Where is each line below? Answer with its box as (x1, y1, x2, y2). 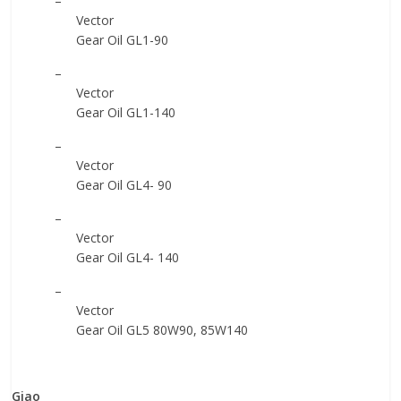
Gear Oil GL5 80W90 (76, 321, 194, 338)
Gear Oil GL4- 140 (76, 249, 180, 266)
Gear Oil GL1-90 (76, 31, 169, 48)
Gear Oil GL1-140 (76, 104, 176, 121)
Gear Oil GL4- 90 (76, 176, 173, 193)
